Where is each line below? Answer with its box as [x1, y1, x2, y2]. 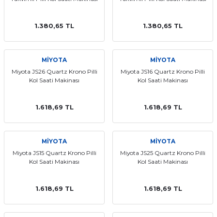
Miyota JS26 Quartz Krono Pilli [11, 68, 97, 75]
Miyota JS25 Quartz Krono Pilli [120, 149, 205, 156]
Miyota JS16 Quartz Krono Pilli [121, 68, 205, 75]
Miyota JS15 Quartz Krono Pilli [12, 149, 96, 156]
